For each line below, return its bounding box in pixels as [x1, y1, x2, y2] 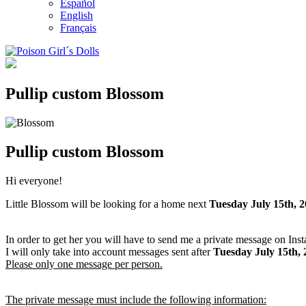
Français [60, 22, 96, 33]
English [60, 10, 93, 21]
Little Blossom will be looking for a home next [5, 197, 209, 210]
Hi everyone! [5, 174, 62, 186]
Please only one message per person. [5, 258, 163, 270]
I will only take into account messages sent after [5, 245, 213, 258]
